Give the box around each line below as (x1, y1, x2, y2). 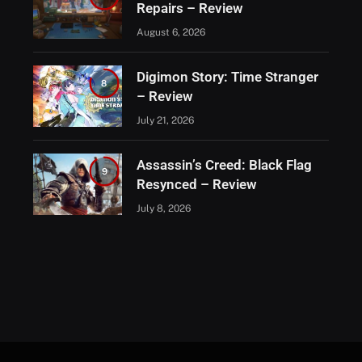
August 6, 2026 (136, 27, 205, 39)
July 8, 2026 (136, 203, 191, 215)
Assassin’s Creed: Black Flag (136, 157, 312, 174)
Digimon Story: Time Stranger (136, 69, 318, 86)
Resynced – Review (136, 176, 257, 193)
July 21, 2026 (136, 115, 194, 127)
